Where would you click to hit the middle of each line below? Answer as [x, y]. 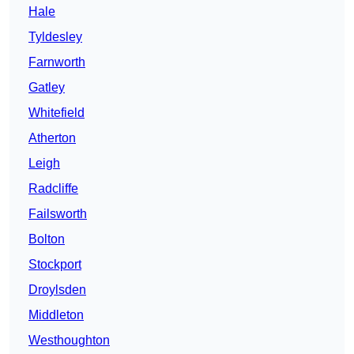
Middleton [56, 315]
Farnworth [57, 62]
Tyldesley [55, 37]
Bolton [47, 239]
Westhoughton [69, 341]
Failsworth [58, 214]
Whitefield [56, 113]
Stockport [55, 265]
